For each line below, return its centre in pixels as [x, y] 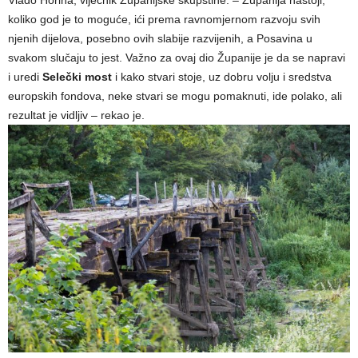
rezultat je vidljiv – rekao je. [76, 115]
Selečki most [77, 76]
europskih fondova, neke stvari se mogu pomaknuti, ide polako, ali [175, 95]
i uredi [25, 76]
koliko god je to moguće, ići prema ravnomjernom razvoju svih [164, 19]
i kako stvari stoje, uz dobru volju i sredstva [222, 76]
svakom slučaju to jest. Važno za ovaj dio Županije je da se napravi [177, 57]
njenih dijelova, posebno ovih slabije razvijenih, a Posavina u [160, 38]
